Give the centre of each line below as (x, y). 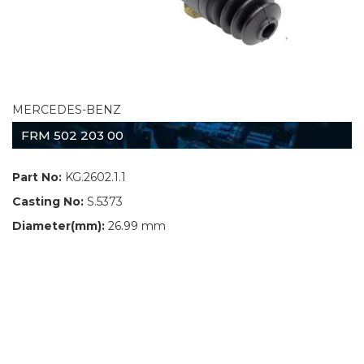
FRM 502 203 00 (72, 135)
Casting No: (48, 201)
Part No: (37, 177)
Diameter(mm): (58, 225)
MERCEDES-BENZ (67, 109)
